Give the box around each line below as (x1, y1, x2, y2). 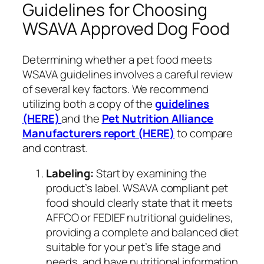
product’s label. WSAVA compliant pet (46, 180, 229, 196)
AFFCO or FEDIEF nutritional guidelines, (46, 210, 234, 226)
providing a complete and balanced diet (46, 225, 239, 240)
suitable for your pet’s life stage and (46, 239, 222, 255)
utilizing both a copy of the (22, 95, 156, 111)
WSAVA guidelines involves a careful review (22, 66, 233, 82)
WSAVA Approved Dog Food (22, 16, 230, 40)
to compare (174, 125, 233, 141)
